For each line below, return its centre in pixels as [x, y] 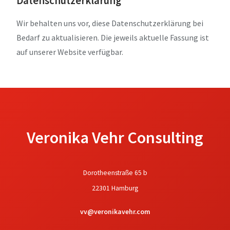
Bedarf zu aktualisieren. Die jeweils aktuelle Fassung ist [113, 37]
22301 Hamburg [115, 188]
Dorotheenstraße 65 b [115, 172]
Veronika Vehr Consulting [115, 137]
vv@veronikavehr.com [115, 212]
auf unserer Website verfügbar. [70, 52]
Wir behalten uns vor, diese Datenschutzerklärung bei [110, 23]
